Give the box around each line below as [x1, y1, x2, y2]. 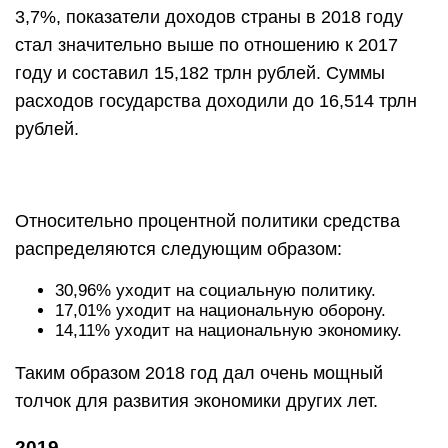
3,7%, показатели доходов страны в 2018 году [15, 7, 403, 27]
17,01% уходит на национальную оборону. [55, 301, 386, 320]
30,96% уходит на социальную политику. [55, 281, 376, 300]
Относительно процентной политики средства [15, 211, 400, 231]
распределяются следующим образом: [15, 239, 342, 259]
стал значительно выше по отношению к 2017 [15, 35, 398, 55]
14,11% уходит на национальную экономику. [55, 321, 402, 340]
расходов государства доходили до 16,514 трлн [15, 91, 417, 111]
